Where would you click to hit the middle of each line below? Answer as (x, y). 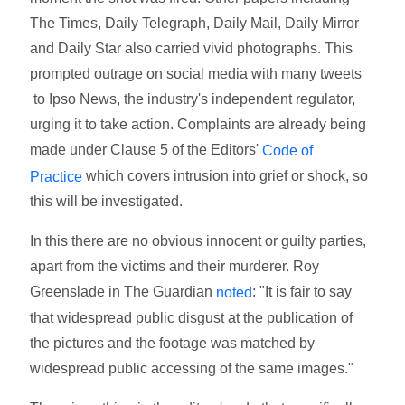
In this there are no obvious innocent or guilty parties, (198, 241)
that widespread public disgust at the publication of (192, 318)
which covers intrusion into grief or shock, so (226, 175)
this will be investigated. (107, 202)
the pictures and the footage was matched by (173, 344)
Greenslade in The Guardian (123, 292)
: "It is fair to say (302, 292)
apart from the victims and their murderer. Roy (175, 267)
